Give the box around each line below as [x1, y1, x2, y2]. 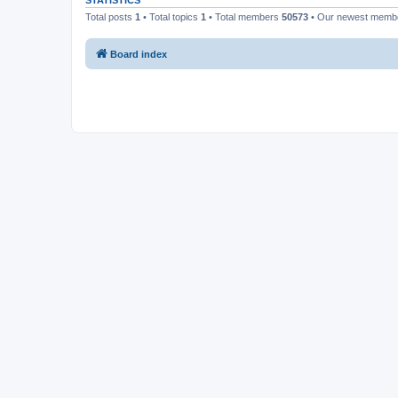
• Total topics [140, 12, 201, 22]
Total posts [85, 12, 135, 22]
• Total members [206, 12, 282, 22]
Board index [110, 48, 167, 60]
